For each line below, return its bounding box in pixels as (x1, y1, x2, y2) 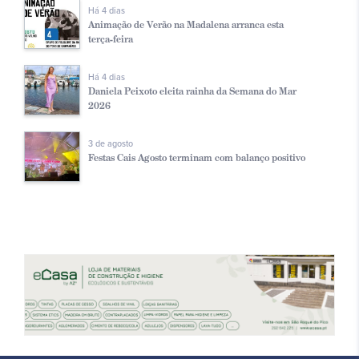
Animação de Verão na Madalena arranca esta (88, 18, 284, 30)
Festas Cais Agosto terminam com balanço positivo (88, 151, 305, 163)
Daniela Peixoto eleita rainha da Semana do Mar (88, 84, 296, 97)
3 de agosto (88, 138, 133, 149)
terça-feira (88, 32, 133, 45)
